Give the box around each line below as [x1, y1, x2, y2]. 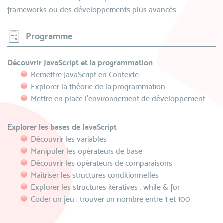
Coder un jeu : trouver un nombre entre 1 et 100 [31, 194, 190, 204]
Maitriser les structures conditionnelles [31, 170, 159, 180]
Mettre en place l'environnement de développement [31, 94, 205, 103]
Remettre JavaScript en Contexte [31, 70, 139, 79]
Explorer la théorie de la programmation [31, 82, 165, 91]
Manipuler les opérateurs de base [31, 146, 142, 156]
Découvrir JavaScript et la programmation [7, 58, 153, 67]
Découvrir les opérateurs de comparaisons [31, 158, 172, 168]
